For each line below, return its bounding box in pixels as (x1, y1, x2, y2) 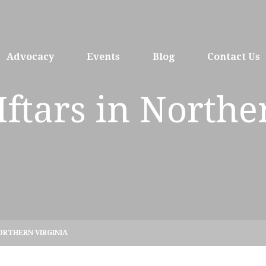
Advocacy (7, 51, 54, 62)
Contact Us (207, 51, 260, 62)
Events (87, 51, 120, 62)
